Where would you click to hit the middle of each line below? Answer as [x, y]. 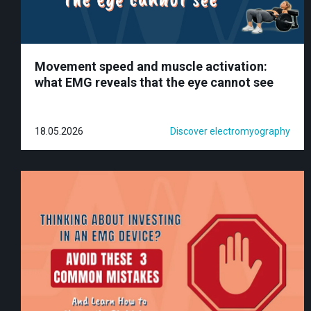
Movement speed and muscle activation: [151, 66]
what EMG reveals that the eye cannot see [154, 82]
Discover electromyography [230, 131]
